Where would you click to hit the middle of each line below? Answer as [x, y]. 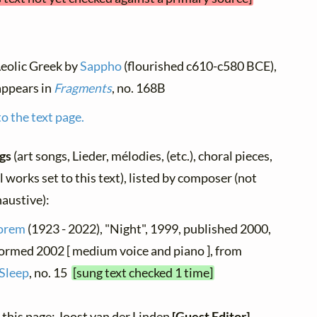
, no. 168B [139, 88]
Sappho [101, 67]
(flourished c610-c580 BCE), [200, 67]
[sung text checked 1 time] [143, 273]
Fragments [83, 88]
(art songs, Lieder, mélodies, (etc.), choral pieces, [143, 156]
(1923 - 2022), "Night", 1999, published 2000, [149, 229]
